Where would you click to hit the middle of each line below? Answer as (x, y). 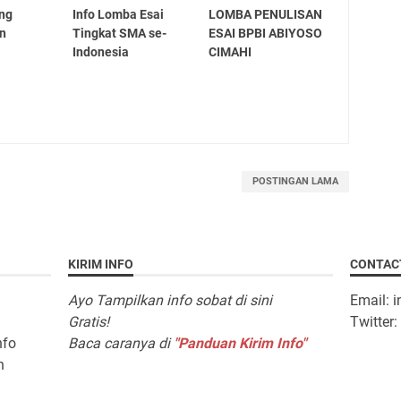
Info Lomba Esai (118, 14)
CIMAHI (230, 51)
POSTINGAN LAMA (295, 181)
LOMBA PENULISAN (266, 14)
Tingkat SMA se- (119, 33)
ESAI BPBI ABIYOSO (266, 33)
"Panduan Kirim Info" (239, 343)
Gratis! (88, 321)
